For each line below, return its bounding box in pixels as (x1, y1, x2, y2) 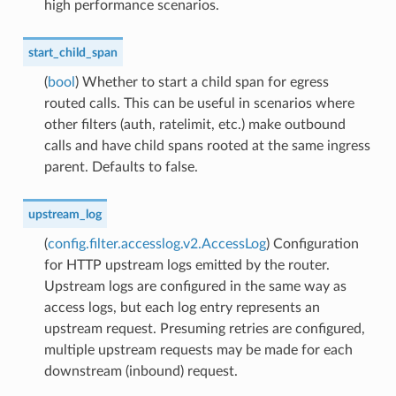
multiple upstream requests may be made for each (43, 342, 353, 357)
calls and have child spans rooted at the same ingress (43, 138, 370, 153)
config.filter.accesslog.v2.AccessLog (47, 236, 266, 251)
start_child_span (27, 45, 118, 59)
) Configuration (265, 236, 359, 251)
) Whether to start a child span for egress (74, 74, 329, 89)
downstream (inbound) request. (43, 363, 238, 378)
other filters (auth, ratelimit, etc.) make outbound (43, 117, 346, 132)
